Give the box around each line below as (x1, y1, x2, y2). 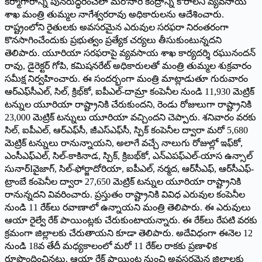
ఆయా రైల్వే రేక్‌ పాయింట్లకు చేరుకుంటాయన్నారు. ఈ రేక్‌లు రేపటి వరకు (5, 215, 257, 225)
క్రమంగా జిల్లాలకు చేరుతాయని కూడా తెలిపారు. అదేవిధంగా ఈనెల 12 (5, 227, 253, 238)
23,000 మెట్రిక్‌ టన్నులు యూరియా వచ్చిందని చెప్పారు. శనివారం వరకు (5, 112, 256, 122)
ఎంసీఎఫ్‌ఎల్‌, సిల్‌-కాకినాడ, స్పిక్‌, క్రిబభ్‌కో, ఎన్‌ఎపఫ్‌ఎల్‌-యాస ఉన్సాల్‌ (5, 150, 253, 161)
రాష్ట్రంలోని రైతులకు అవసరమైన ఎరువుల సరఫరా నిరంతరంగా (5, 22, 229, 32)
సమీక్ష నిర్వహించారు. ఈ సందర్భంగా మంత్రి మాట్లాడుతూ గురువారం (5, 73, 248, 84)
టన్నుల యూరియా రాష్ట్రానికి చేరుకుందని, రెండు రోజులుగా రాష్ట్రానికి (5, 99, 251, 109)
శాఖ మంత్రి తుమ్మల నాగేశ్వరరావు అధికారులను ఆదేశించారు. (5, 9, 224, 19)
